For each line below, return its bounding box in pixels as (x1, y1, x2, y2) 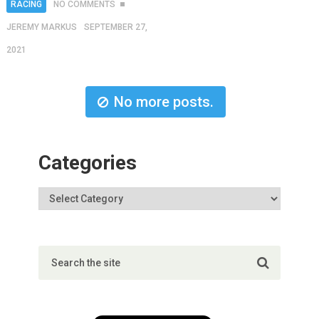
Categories (38, 151, 137, 175)
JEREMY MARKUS (6, 22, 77, 33)
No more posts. (114, 93, 214, 111)
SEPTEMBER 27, (83, 22, 147, 33)
